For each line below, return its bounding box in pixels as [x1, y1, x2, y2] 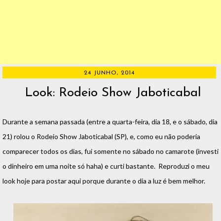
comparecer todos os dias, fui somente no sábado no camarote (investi [2, 147, 219, 156]
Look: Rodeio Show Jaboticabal [25, 86, 201, 100]
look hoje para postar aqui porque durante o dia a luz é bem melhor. [2, 177, 205, 185]
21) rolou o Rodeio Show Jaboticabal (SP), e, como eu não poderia [2, 132, 200, 141]
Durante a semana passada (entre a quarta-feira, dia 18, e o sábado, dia [2, 117, 218, 126]
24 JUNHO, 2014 [84, 70, 135, 76]
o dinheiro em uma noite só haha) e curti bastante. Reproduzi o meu [2, 162, 210, 171]
